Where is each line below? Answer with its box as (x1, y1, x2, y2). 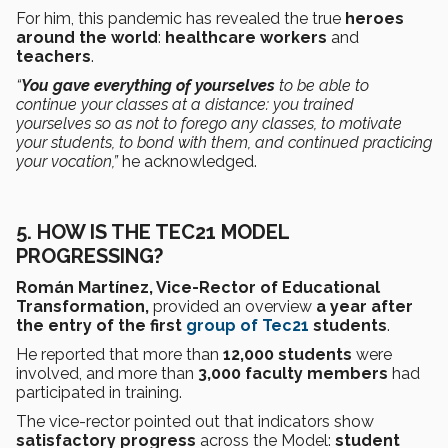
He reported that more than (16, 344, 223, 364)
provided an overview (153, 296, 312, 316)
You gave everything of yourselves (21, 75, 275, 95)
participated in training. (16, 382, 182, 402)
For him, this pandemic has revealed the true (16, 8, 345, 28)
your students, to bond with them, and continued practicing (16, 132, 432, 152)
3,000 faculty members (198, 363, 388, 383)
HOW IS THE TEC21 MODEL (37, 219, 289, 244)
